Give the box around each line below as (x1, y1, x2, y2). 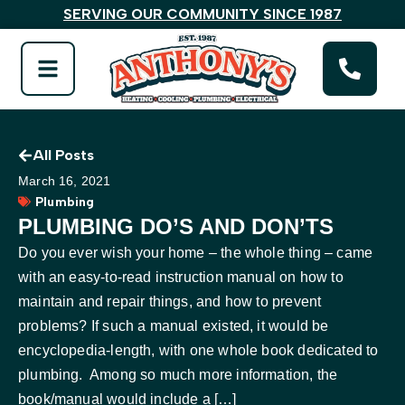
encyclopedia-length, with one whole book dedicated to (18, 342, 379, 358)
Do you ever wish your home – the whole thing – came (18, 244, 373, 260)
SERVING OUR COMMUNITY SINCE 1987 (63, 5, 342, 23)
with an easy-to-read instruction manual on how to (18, 268, 344, 285)
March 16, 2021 (18, 173, 111, 188)
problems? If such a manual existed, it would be (18, 317, 329, 334)
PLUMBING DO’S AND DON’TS (18, 213, 334, 239)
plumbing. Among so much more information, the (18, 366, 338, 382)
